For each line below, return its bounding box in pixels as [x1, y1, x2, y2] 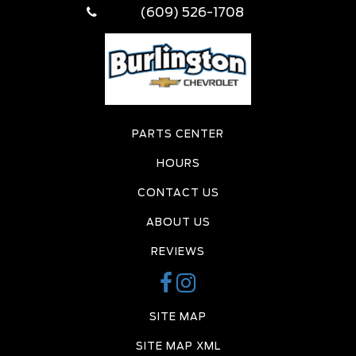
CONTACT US [137, 187, 219, 199]
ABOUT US [145, 216, 211, 229]
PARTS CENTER [132, 128, 224, 141]
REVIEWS [151, 246, 205, 258]
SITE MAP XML [135, 340, 221, 353]
